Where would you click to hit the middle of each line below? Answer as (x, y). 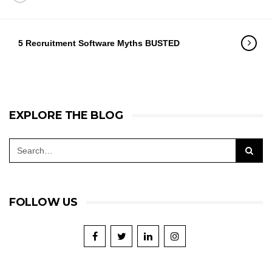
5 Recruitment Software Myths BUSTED (99, 43)
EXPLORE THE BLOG (66, 115)
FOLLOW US (43, 202)
